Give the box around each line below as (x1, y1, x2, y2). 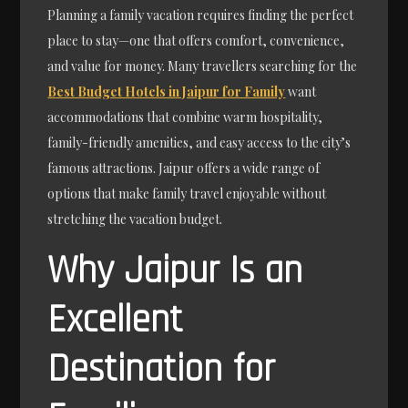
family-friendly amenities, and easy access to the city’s (47, 134, 352, 152)
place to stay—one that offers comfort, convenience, (47, 32, 345, 50)
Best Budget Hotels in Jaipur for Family (47, 83, 286, 101)
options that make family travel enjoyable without (47, 185, 327, 203)
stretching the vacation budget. (47, 210, 223, 229)
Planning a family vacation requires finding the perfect (47, 6, 354, 25)
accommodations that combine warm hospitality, (47, 108, 323, 127)
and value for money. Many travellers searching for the (47, 57, 358, 76)
